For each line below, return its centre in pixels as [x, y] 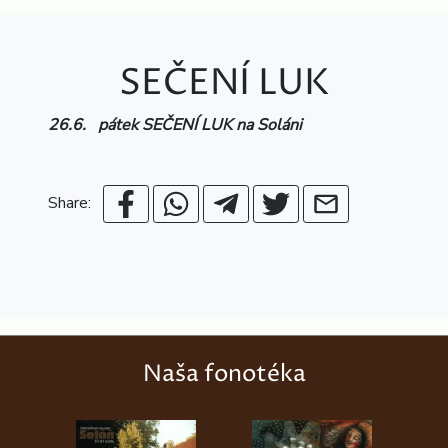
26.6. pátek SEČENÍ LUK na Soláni [175, 125]
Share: [75, 203]
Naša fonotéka [224, 374]
